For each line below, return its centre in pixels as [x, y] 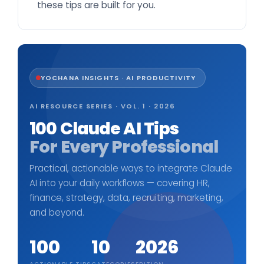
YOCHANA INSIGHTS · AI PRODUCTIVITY [118, 77]
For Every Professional [124, 146]
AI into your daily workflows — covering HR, [120, 183]
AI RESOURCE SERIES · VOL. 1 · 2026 [103, 106]
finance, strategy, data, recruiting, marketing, [126, 197]
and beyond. [57, 212]
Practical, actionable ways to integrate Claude [131, 168]
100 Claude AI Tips [104, 128]
